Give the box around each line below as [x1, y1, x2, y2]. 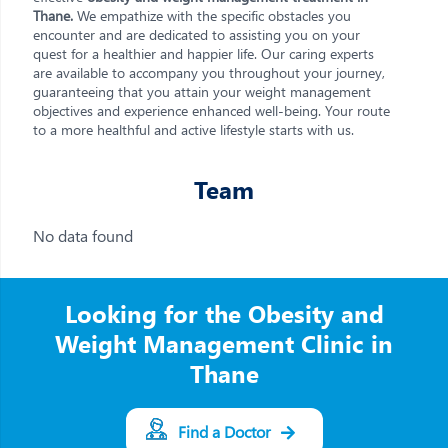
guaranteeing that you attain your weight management [33, 82, 371, 101]
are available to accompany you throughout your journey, [33, 63, 385, 82]
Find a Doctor [177, 421, 271, 442]
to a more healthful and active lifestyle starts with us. [33, 120, 354, 139]
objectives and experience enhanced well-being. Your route [33, 101, 390, 120]
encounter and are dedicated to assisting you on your [33, 25, 360, 44]
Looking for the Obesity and [64, 297, 384, 329]
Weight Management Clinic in [55, 327, 393, 359]
